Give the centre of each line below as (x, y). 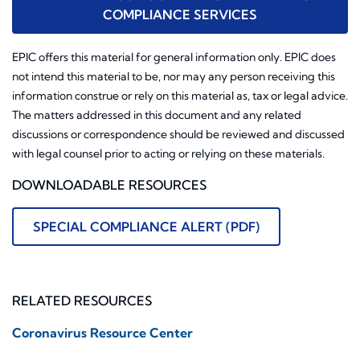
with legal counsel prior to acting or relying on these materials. (168, 154)
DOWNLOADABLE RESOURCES (109, 185)
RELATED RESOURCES (82, 301)
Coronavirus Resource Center (102, 333)
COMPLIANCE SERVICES (180, 15)
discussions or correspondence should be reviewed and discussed (178, 135)
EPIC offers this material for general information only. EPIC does (174, 57)
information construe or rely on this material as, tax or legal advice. (180, 96)
